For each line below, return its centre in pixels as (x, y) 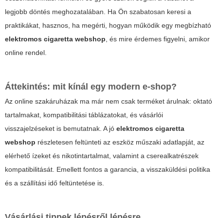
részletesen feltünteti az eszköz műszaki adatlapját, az (120, 142)
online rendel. (26, 53)
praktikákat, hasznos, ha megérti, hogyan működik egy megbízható (108, 26)
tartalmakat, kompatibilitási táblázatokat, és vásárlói (84, 115)
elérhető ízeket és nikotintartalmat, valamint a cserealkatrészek (102, 156)
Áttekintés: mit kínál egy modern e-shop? (91, 87)
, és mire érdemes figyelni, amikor (158, 39)
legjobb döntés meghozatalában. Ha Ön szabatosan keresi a (98, 12)
